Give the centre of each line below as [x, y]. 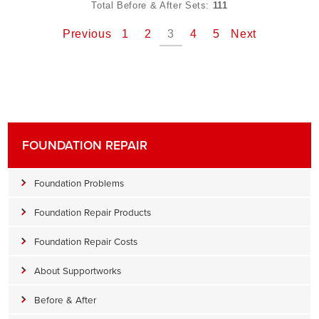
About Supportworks [78, 270]
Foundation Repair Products [93, 211]
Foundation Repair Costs [86, 241]
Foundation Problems [79, 182]
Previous [87, 33]
